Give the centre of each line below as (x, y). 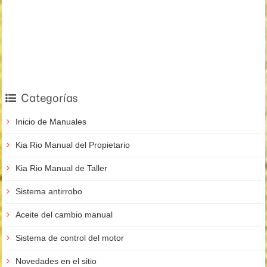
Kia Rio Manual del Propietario (73, 145)
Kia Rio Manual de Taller (61, 168)
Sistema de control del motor (70, 238)
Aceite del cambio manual (64, 215)
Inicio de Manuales (51, 122)
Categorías (49, 98)
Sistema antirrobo (49, 192)
